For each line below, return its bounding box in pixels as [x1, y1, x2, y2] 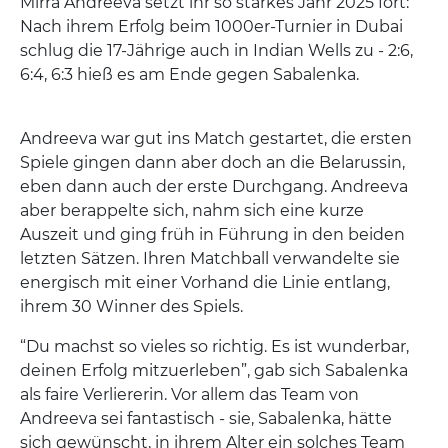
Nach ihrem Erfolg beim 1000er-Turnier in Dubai [20, 17, 403, 37]
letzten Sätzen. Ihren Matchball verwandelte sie [20, 249, 400, 269]
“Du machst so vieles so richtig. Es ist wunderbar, [20, 337, 409, 357]
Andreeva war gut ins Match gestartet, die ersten [20, 129, 412, 149]
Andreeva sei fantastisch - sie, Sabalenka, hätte [20, 409, 392, 429]
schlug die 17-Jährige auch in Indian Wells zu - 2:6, [20, 41, 413, 61]
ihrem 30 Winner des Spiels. [20, 297, 243, 317]
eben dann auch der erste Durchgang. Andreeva [20, 177, 408, 197]
